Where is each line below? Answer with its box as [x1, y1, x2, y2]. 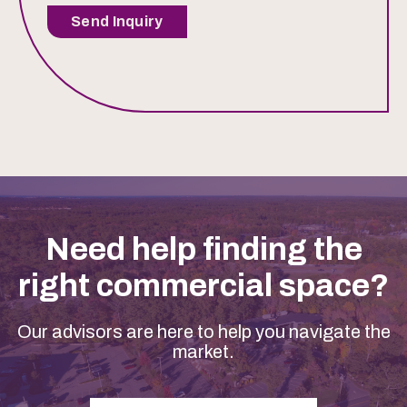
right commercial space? [18, 268, 389, 303]
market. [173, 342, 234, 362]
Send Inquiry [71, 14, 164, 30]
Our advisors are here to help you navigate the [16, 322, 391, 342]
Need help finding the [45, 232, 362, 267]
